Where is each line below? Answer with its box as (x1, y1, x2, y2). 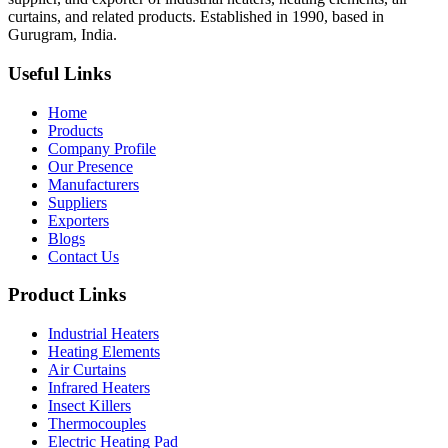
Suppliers (48, 193, 107, 211)
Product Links (8, 284, 126, 306)
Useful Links (8, 62, 111, 84)
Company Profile (48, 139, 156, 157)
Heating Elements (48, 343, 160, 361)
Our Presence (48, 157, 133, 175)
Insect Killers (48, 397, 131, 415)
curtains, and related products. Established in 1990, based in (8, 8, 384, 26)
